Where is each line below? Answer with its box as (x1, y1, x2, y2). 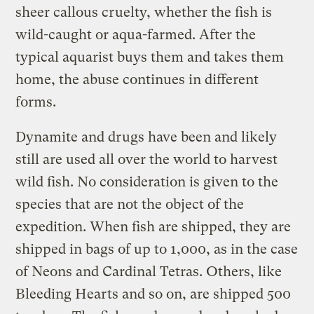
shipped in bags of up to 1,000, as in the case (15, 240, 299, 257)
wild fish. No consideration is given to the (15, 173, 279, 190)
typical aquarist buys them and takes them (15, 48, 285, 65)
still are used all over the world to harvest (15, 151, 278, 168)
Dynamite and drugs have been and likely (15, 128, 278, 145)
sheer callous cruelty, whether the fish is (15, 4, 273, 20)
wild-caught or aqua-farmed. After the (15, 26, 257, 43)
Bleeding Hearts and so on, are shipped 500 (15, 285, 292, 302)
